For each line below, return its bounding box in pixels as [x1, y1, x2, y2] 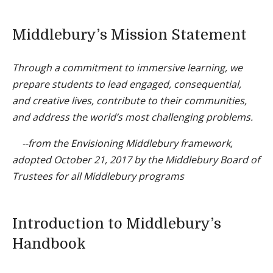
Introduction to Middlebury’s [12, 215, 221, 232]
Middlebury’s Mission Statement [12, 26, 247, 43]
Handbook [12, 235, 86, 252]
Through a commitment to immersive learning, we [12, 61, 243, 74]
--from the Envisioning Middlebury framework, [12, 136, 233, 150]
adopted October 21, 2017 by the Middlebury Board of [12, 153, 260, 166]
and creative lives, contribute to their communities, [12, 94, 247, 107]
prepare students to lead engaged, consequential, [12, 77, 241, 91]
